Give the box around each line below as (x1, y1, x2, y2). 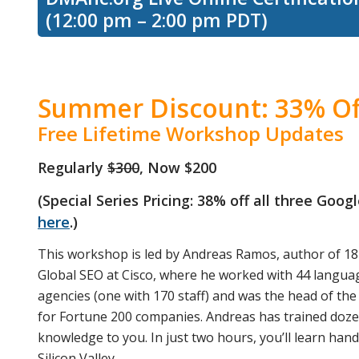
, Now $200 (139, 158, 216, 178)
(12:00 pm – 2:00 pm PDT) (46, 7, 268, 33)
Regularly (38, 158, 107, 178)
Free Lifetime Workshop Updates (38, 119, 344, 147)
